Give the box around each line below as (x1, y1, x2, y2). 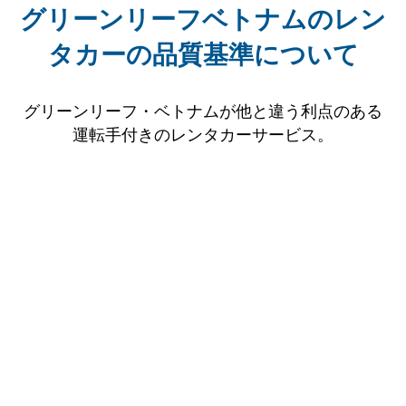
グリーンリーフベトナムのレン (20, 5, 386, 35)
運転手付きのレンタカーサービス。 (72, 125, 333, 145)
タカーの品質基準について (47, 40, 359, 71)
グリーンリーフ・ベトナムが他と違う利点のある (24, 101, 382, 121)
